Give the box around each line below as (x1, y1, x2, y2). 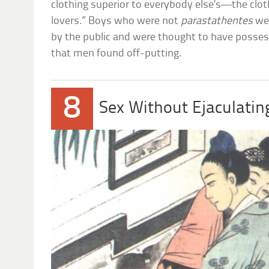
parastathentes (181, 15, 253, 27)
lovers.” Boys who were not (51, 15, 181, 27)
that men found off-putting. (51, 47, 182, 59)
